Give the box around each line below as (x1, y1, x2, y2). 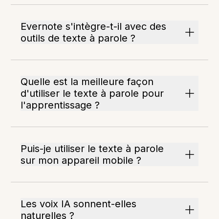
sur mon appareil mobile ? (21, 154, 142, 166)
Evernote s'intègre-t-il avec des (21, 21, 167, 32)
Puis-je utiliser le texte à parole (21, 143, 164, 154)
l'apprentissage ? (21, 99, 100, 111)
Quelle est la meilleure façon (21, 76, 154, 88)
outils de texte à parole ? (21, 32, 136, 44)
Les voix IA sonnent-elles (21, 198, 137, 210)
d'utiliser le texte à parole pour (21, 88, 164, 99)
